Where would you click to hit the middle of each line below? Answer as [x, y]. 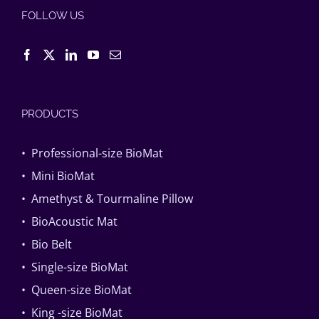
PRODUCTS [50, 114]
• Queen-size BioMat [77, 289]
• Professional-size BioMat [92, 153]
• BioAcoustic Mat [69, 221]
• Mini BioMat [58, 176]
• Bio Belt [47, 244]
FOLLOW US [53, 15]
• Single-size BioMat [75, 267]
